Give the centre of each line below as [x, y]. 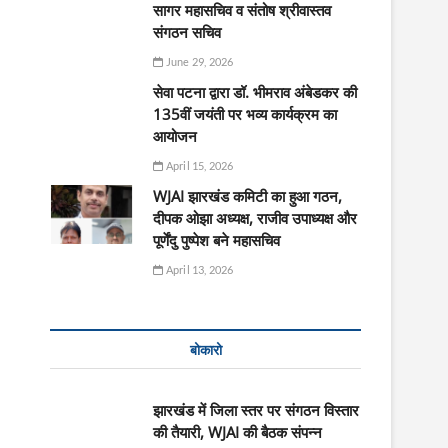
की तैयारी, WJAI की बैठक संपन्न [238, 432]
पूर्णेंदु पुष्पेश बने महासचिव [217, 240]
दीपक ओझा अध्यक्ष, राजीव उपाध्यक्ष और [255, 218]
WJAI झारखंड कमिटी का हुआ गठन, [248, 196]
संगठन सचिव [187, 32]
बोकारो [205, 350]
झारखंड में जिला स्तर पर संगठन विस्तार [256, 410]
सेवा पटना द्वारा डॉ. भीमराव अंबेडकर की [255, 92]
